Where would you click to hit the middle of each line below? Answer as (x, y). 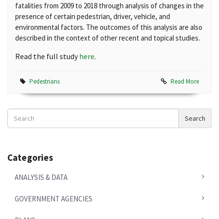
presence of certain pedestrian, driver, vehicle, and (93, 16)
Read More (185, 81)
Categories (30, 157)
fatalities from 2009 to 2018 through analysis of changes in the (109, 6)
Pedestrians (44, 81)
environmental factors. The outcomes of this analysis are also (109, 27)
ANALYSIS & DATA (41, 177)
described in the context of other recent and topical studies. (108, 38)
